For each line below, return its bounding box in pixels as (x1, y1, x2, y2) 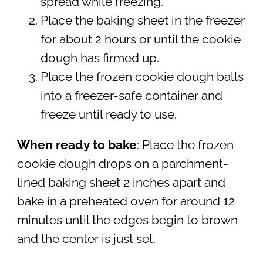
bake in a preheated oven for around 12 (16, 194, 235, 209)
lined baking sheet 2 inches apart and (16, 176, 225, 190)
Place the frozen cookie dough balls (40, 69, 244, 84)
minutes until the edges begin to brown (16, 213, 238, 228)
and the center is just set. (16, 232, 156, 247)
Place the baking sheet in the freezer (40, 13, 245, 28)
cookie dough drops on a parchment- (16, 157, 228, 171)
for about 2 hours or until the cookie (40, 32, 241, 46)
